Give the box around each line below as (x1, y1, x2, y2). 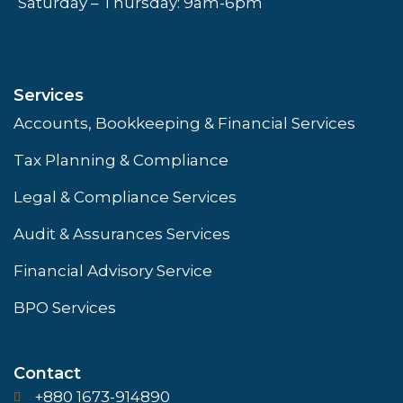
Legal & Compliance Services (13, 188, 237, 207)
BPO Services (13, 299, 116, 318)
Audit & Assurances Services (13, 225, 230, 244)
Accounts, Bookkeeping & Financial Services (13, 114, 355, 133)
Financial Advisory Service (13, 262, 212, 281)
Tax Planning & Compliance (13, 151, 228, 170)
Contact (13, 363, 81, 384)
